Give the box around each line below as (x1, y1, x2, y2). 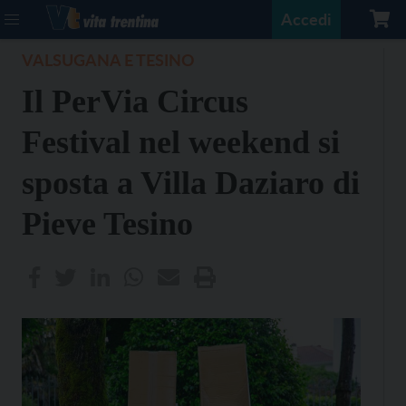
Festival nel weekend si (22, 124, 340, 160)
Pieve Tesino (22, 206, 193, 242)
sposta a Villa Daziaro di (22, 165, 360, 201)
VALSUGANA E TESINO (22, 50, 195, 70)
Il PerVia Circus (22, 83, 248, 120)
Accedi (281, 9, 332, 29)
